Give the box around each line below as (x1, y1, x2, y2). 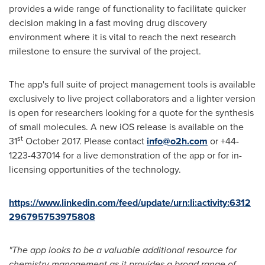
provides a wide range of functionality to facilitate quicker (9, 2, 246, 15)
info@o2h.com (147, 134, 208, 148)
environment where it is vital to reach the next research (9, 30, 236, 44)
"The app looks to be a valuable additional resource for (9, 243, 237, 257)
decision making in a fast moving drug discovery (9, 16, 207, 30)
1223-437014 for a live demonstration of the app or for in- (9, 148, 242, 162)
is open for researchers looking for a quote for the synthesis (9, 106, 254, 119)
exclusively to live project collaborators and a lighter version (9, 92, 256, 105)
